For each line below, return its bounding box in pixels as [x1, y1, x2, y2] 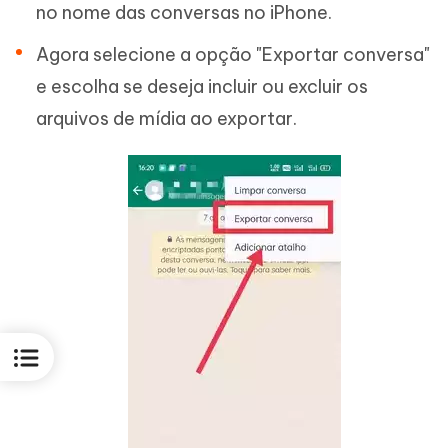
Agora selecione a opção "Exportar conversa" [36, 43, 430, 66]
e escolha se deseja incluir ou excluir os [36, 75, 368, 98]
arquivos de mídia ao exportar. [36, 107, 297, 130]
